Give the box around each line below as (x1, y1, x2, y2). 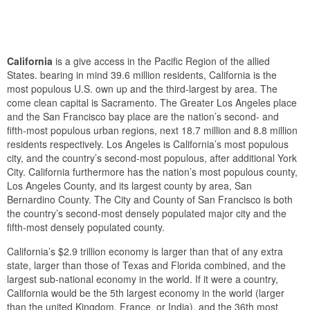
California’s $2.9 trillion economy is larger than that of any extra (7, 244, 283, 258)
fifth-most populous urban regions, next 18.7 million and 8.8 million (7, 122, 298, 137)
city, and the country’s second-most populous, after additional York (7, 150, 297, 165)
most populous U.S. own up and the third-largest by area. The (7, 81, 277, 95)
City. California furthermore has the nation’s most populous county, (7, 164, 298, 179)
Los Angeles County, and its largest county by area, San (7, 178, 252, 192)
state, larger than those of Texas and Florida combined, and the (7, 257, 286, 272)
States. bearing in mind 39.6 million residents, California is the (7, 67, 277, 82)
